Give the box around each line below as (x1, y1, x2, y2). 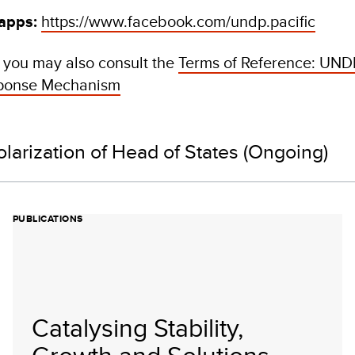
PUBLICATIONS (13, 212, 83, 226)
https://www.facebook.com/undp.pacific (41, 10, 315, 32)
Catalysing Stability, (32, 309, 243, 345)
